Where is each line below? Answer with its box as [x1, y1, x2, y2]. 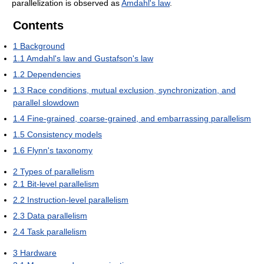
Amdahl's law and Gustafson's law [27, 54, 153, 64]
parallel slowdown [13, 98, 79, 108]
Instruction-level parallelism [27, 195, 128, 205]
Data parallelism [27, 211, 87, 221]
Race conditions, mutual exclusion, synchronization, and [27, 85, 236, 95]
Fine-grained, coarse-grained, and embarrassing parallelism [27, 114, 251, 124]
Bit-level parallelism [27, 179, 99, 189]
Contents [13, 19, 64, 32]
